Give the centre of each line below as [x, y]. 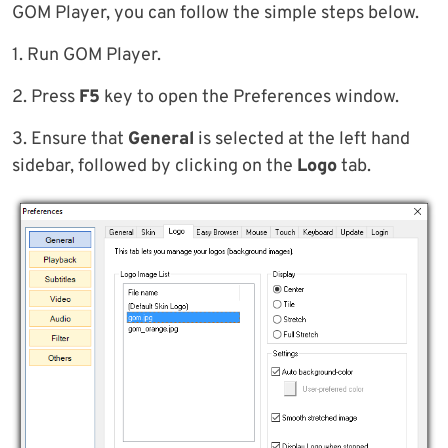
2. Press [45, 97]
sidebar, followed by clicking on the [154, 166]
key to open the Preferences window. [249, 97]
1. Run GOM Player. [86, 55]
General [161, 139]
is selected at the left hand [302, 139]
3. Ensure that [70, 139]
